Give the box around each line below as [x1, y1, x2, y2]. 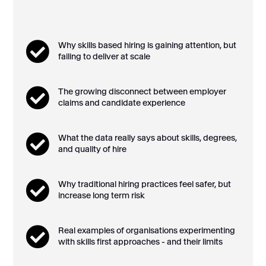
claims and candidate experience [58, 97, 185, 108]
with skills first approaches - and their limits [58, 236, 223, 247]
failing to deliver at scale [58, 50, 150, 62]
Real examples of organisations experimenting [58, 224, 235, 236]
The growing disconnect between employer [58, 85, 226, 97]
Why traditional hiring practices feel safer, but [58, 178, 231, 189]
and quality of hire [58, 143, 126, 154]
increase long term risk [58, 189, 145, 201]
